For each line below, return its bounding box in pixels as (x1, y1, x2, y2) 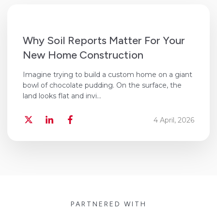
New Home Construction (23, 48, 143, 62)
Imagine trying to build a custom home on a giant (23, 70, 192, 79)
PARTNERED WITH (70, 200, 147, 209)
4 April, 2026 (154, 115, 194, 124)
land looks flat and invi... (23, 92, 101, 101)
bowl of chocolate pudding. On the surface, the (23, 81, 182, 90)
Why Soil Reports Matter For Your (23, 34, 185, 47)
